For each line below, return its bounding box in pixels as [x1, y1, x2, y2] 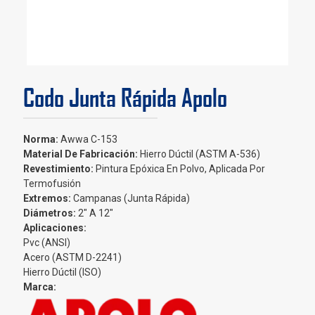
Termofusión [23, 178, 81, 189]
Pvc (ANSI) [23, 237, 70, 248]
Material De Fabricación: [23, 148, 138, 160]
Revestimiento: [23, 163, 94, 174]
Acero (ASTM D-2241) [23, 252, 122, 263]
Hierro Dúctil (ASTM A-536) [138, 148, 260, 160]
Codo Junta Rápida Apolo [23, 82, 227, 112]
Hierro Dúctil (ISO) [23, 266, 101, 278]
